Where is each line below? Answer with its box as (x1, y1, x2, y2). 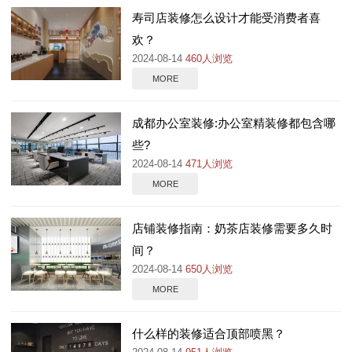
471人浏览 (185, 159, 233, 170)
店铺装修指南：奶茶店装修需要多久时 (132, 222, 332, 236)
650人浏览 (185, 264, 233, 276)
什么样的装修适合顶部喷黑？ (132, 327, 285, 341)
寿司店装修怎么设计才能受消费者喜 (132, 11, 321, 25)
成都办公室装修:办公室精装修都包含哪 (132, 116, 335, 130)
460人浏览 (185, 53, 233, 65)
